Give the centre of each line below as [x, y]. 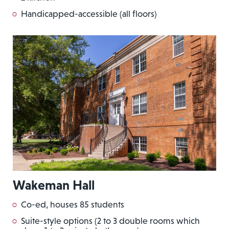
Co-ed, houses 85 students [73, 205]
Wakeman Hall [54, 185]
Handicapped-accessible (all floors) [89, 14]
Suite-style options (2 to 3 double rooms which [110, 221]
